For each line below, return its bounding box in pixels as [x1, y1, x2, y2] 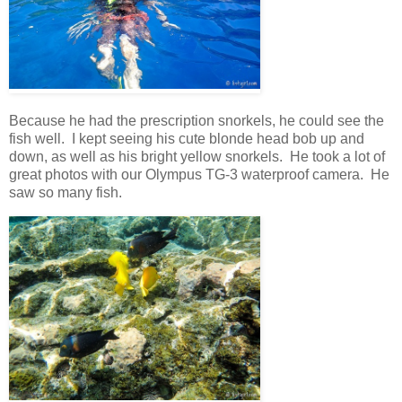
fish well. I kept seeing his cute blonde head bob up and [9, 130, 364, 146]
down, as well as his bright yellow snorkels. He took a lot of [9, 148, 385, 164]
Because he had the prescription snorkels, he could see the [9, 112, 384, 128]
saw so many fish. [9, 184, 129, 200]
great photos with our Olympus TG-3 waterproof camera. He [9, 166, 389, 182]
